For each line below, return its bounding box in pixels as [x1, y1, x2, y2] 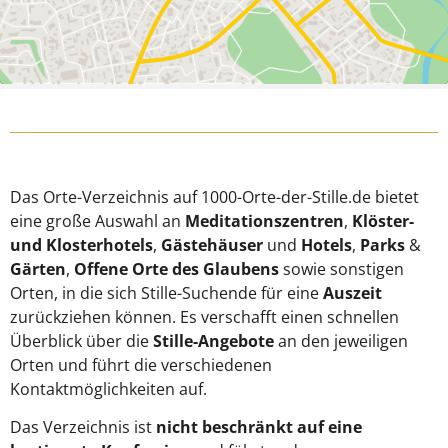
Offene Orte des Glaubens [74, 257, 279, 280]
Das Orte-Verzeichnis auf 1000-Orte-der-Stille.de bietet [10, 185, 419, 208]
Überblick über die [10, 329, 153, 352]
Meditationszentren [185, 209, 344, 232]
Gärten [10, 257, 66, 280]
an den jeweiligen [274, 329, 408, 352]
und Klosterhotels [10, 233, 153, 256]
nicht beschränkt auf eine [156, 416, 362, 439]
